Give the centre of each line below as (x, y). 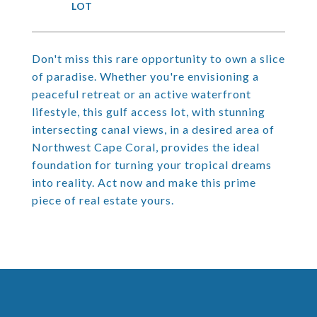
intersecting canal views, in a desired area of (153, 129)
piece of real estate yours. (103, 200)
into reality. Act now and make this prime (144, 182)
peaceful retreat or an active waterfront (142, 94)
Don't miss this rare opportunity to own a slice (158, 58)
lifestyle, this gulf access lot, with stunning (149, 111)
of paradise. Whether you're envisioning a (145, 76)
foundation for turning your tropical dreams (152, 165)
